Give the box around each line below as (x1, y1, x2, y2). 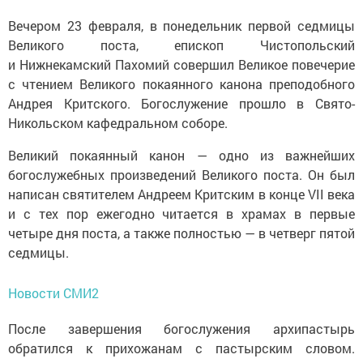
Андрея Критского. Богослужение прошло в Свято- (8, 95, 355, 113)
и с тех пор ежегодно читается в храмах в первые (8, 205, 355, 223)
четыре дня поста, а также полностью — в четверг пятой (8, 224, 355, 242)
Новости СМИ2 (8, 284, 99, 302)
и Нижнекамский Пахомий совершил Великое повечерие (8, 56, 355, 74)
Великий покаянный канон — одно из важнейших (8, 147, 355, 164)
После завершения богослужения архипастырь (8, 320, 355, 338)
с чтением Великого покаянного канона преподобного (8, 75, 355, 93)
